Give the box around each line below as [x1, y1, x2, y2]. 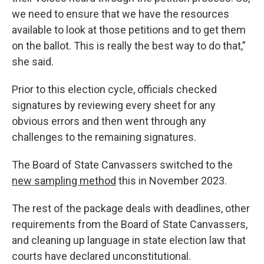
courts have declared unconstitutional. [12, 250, 191, 262]
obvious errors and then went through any [12, 115, 206, 127]
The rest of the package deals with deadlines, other [12, 202, 250, 214]
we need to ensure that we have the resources [12, 8, 229, 20]
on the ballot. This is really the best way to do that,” [12, 39, 246, 52]
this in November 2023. [116, 174, 227, 187]
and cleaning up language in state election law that [12, 234, 246, 246]
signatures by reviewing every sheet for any [12, 99, 216, 111]
